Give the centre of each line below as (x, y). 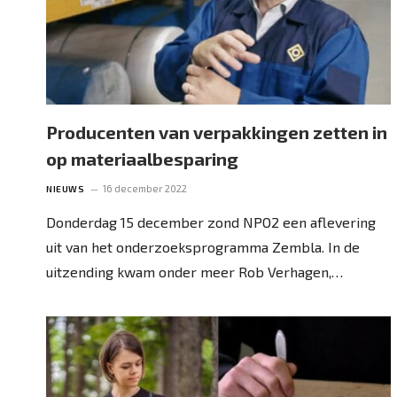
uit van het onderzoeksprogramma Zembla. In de (203, 246)
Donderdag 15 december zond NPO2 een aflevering (211, 222)
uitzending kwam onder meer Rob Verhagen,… (195, 271)
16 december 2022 (145, 188)
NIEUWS (65, 188)
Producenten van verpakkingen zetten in (217, 132)
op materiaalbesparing (142, 158)
